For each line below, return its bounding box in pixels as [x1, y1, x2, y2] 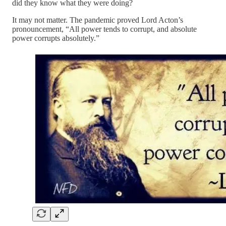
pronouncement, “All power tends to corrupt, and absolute [12, 24, 197, 33]
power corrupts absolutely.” [12, 33, 99, 42]
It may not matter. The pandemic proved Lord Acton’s [12, 15, 183, 24]
